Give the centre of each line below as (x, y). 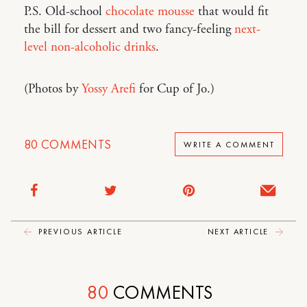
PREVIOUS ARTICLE (79, 232)
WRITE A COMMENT (229, 144)
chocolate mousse (150, 12)
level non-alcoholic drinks (90, 48)
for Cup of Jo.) (175, 89)
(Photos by (53, 89)
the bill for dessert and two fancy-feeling (129, 30)
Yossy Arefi (109, 89)
